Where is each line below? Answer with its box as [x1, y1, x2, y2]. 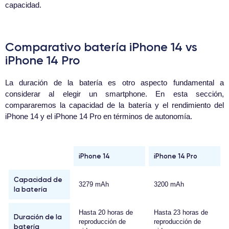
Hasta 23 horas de [154, 209, 208, 217]
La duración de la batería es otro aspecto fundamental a [5, 78, 224, 87]
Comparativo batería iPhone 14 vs [5, 39, 197, 55]
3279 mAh [79, 180, 109, 189]
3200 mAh [154, 180, 184, 189]
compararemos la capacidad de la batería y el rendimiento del [5, 101, 224, 110]
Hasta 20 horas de [79, 209, 133, 217]
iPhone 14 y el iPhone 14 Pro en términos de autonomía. [5, 112, 192, 121]
